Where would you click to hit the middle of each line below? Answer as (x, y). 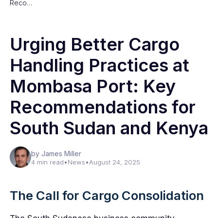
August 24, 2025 (115, 162)
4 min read (47, 162)
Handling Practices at (100, 65)
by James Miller (56, 154)
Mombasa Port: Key (93, 86)
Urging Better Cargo (95, 44)
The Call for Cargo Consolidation (107, 195)
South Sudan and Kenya (109, 128)
